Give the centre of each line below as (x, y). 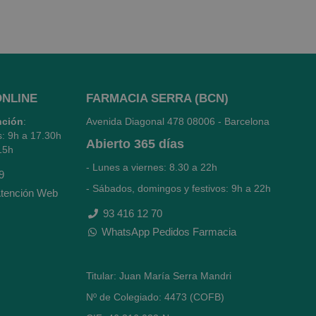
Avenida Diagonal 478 (136, 121)
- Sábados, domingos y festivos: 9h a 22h (178, 188)
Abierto (108, 144)
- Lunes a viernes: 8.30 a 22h (153, 167)
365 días (159, 144)
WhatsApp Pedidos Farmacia (169, 232)
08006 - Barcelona (228, 121)
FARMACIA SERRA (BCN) (157, 98)
